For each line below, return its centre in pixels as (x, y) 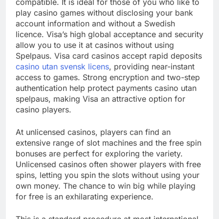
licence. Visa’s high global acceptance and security (109, 34)
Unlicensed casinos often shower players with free (108, 164)
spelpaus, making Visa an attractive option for (100, 99)
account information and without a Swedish (95, 24)
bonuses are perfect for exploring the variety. (99, 154)
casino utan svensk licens (62, 67)
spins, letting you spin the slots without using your (108, 175)
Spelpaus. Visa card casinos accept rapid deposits (109, 56)
